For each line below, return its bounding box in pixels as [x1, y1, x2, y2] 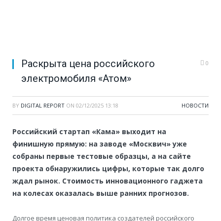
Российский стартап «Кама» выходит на [12, 127, 166, 137]
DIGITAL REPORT [21, 102, 65, 110]
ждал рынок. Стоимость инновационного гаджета [12, 176, 203, 186]
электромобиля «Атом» [21, 73, 131, 85]
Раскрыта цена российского [21, 58, 155, 70]
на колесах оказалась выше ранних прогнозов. [12, 188, 189, 198]
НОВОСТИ [182, 102, 209, 110]
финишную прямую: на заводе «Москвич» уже [12, 139, 187, 149]
